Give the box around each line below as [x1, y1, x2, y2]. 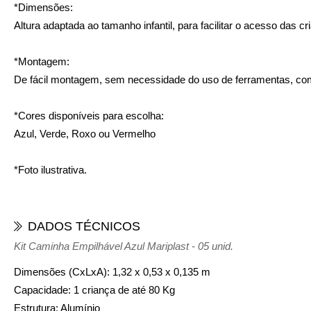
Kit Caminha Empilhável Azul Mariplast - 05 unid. [14, 239, 233, 252]
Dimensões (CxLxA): [14, 265, 110, 278]
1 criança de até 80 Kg [71, 283, 175, 296]
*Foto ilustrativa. [14, 163, 87, 176]
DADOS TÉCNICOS [28, 219, 140, 233]
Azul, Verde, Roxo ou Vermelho [14, 127, 155, 140]
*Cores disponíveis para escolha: [14, 109, 164, 121]
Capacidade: [14, 283, 71, 296]
